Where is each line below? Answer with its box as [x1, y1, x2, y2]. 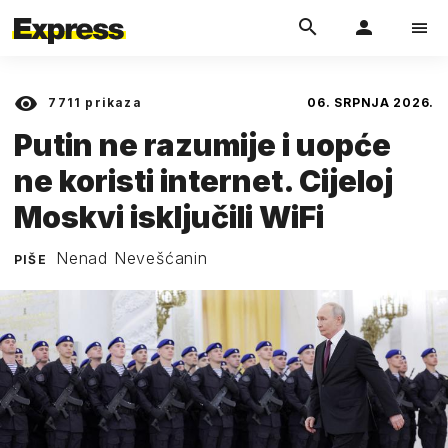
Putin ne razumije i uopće [14, 126, 391, 163]
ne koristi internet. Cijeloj [14, 162, 393, 199]
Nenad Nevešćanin [56, 247, 208, 268]
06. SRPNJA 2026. [307, 95, 434, 110]
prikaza [81, 95, 142, 110]
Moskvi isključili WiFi [14, 198, 324, 235]
